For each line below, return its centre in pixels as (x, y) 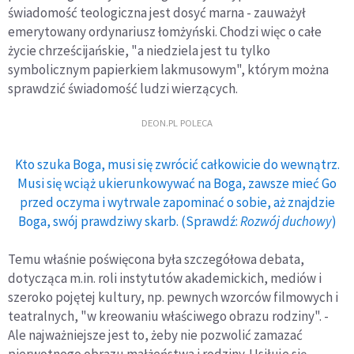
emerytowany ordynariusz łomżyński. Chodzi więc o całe (165, 32)
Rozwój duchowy (286, 222)
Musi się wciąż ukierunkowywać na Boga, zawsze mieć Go (177, 184)
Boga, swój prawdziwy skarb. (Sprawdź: (129, 222)
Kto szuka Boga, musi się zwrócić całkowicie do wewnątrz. (177, 165)
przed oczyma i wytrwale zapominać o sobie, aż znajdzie (177, 203)
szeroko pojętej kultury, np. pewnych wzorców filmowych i (173, 298)
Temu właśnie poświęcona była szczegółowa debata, (156, 260)
